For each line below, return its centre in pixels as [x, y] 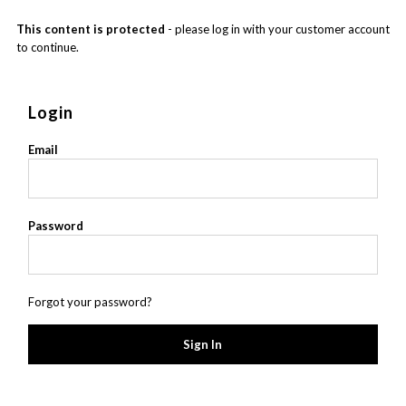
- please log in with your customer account [277, 29]
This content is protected [90, 29]
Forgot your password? [90, 301]
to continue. [47, 48]
